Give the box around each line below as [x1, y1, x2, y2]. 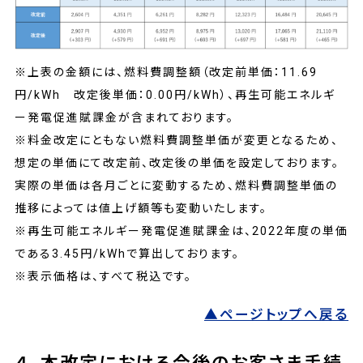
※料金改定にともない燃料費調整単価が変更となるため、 [14, 134, 340, 147]
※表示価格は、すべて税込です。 [14, 270, 193, 284]
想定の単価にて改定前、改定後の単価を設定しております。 [14, 156, 340, 170]
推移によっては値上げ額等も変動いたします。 [14, 202, 268, 216]
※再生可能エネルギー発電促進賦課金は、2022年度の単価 [14, 224, 349, 238]
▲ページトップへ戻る [204, 306, 349, 323]
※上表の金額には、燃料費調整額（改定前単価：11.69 [14, 66, 318, 79]
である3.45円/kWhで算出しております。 [14, 247, 241, 261]
